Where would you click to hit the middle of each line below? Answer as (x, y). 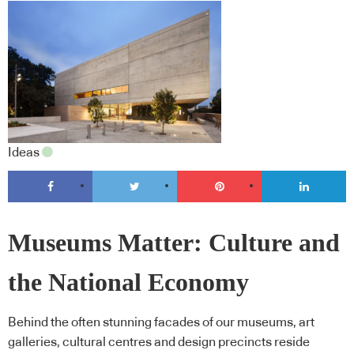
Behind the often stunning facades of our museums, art (161, 322)
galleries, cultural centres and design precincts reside (159, 342)
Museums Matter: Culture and (174, 243)
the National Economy (128, 283)
